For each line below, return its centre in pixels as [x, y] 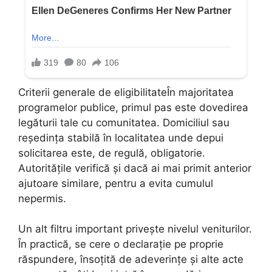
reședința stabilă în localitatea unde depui [121, 138]
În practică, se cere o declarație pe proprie [121, 244]
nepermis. [42, 198]
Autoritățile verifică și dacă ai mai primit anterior [135, 168]
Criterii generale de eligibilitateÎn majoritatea [126, 92]
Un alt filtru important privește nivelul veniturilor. [135, 229]
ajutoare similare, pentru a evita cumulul [116, 183]
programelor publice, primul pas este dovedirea [133, 107]
